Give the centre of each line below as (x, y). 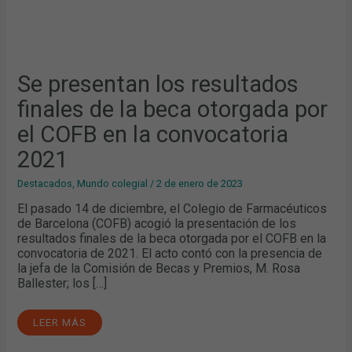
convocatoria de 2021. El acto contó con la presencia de (170, 253)
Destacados (45, 184)
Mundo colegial (113, 184)
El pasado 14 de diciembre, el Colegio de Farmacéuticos (172, 208)
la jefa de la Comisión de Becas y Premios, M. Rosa (159, 268)
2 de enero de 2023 (200, 184)
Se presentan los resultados (158, 84)
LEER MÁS (60, 322)
